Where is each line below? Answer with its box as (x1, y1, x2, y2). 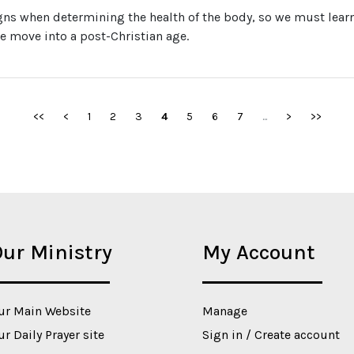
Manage (202, 303, 247, 318)
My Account (202, 240, 315, 265)
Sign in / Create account (202, 327, 340, 342)
